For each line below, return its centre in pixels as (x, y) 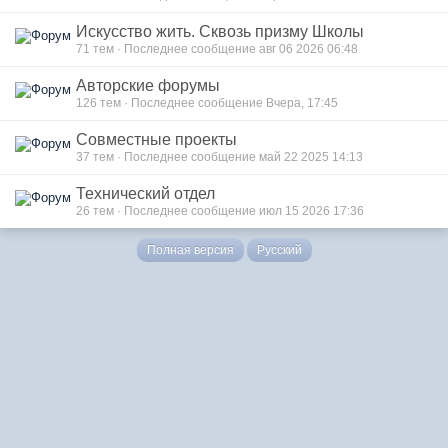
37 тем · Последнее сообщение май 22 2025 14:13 (219, 156)
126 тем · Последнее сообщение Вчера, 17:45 (207, 102)
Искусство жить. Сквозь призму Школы (220, 31)
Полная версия (190, 250)
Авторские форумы (148, 85)
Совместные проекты (156, 139)
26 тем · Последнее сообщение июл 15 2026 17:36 (220, 210)
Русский (279, 250)
